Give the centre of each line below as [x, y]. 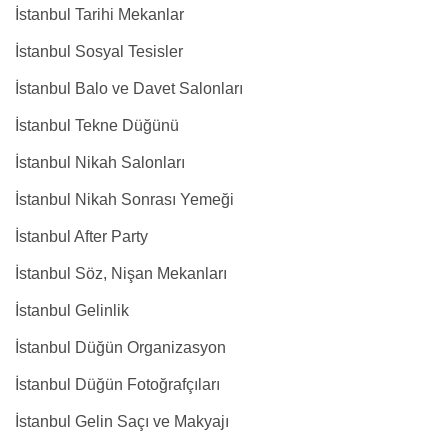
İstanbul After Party [81, 236]
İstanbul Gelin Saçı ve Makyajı [122, 421]
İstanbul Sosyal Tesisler [99, 51]
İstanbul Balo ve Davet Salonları [129, 88]
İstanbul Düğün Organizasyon [120, 347]
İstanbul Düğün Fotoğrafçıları [117, 384]
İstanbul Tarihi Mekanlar [99, 14]
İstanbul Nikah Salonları [100, 162]
